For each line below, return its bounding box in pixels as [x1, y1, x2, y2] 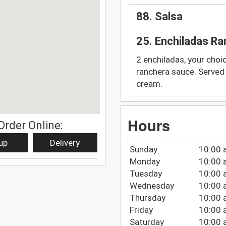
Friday [129, 204, 153, 215]
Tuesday [129, 168, 162, 179]
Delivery [50, 137, 80, 148]
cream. [136, 79, 162, 89]
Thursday [129, 192, 165, 203]
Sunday [129, 144, 157, 154]
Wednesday [129, 180, 174, 191]
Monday [129, 156, 160, 166]
